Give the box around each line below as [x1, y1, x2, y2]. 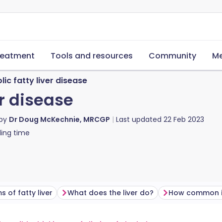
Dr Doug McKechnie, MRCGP [9, 114, 110, 124]
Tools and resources [51, 50, 133, 61]
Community [149, 50, 196, 61]
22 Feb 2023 [164, 114, 204, 124]
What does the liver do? [67, 188, 154, 198]
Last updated [116, 114, 164, 124]
